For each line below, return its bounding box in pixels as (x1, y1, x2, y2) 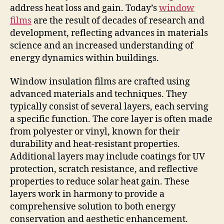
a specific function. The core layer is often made (10, 113, 212, 125)
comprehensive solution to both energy (10, 201, 175, 213)
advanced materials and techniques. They (10, 88, 187, 100)
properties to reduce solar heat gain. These (10, 176, 189, 188)
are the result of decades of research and (31, 14, 204, 26)
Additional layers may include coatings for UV (10, 151, 205, 163)
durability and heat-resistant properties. (10, 138, 180, 150)
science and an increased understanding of (10, 39, 193, 51)
